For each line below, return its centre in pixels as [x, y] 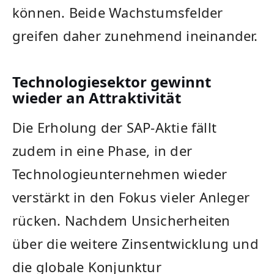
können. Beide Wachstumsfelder [118, 13]
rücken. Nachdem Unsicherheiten [121, 220]
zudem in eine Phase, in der [102, 151]
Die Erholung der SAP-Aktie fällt [115, 128]
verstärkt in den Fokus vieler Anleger [131, 197]
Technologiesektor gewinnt [112, 81]
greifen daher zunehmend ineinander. [135, 36]
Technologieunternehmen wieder [120, 174]
